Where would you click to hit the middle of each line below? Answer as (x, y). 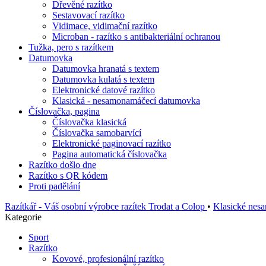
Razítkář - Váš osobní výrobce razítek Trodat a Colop (106, 206)
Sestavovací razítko (88, 15)
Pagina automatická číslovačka (110, 154)
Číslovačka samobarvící (97, 133)
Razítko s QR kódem (68, 175)
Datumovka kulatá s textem (103, 79)
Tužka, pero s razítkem (71, 47)
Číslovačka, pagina (64, 111)
